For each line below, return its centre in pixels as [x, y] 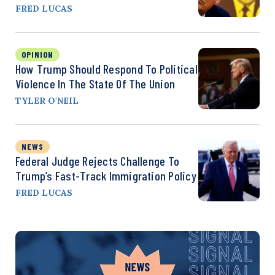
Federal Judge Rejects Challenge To [98, 161]
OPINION [37, 54]
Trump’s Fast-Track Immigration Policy [106, 175]
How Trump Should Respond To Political [107, 68]
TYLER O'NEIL [47, 100]
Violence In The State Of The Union [95, 83]
